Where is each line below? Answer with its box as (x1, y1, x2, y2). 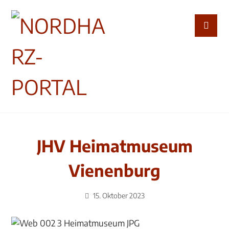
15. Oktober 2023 (93, 191, 145, 200)
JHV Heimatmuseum (36, 135, 193, 156)
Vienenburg (68, 160, 161, 180)
